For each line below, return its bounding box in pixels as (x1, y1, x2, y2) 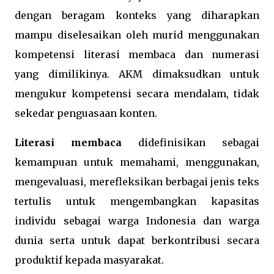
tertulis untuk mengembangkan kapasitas (15, 195, 259, 208)
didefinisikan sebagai (122, 136, 259, 149)
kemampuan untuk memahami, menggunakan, (15, 156, 259, 169)
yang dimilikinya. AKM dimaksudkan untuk (15, 68, 259, 81)
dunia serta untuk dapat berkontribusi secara (15, 234, 259, 247)
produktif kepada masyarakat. (15, 254, 164, 267)
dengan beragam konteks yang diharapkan (15, 9, 259, 22)
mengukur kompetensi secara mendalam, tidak (15, 87, 259, 100)
